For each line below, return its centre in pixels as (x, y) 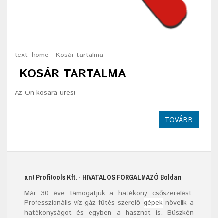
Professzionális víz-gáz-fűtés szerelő (84, 203)
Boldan (171, 177)
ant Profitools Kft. (51, 177)
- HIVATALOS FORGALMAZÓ (118, 177)
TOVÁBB (179, 119)
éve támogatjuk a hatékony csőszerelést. (124, 193)
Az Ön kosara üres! (45, 93)
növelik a (178, 203)
